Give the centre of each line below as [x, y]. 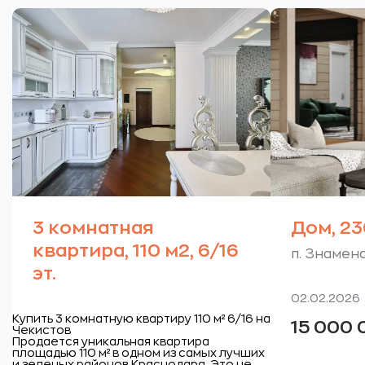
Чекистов [42, 330]
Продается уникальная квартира [111, 341]
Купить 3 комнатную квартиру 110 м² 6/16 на [141, 319]
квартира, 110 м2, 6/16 [136, 251]
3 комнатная [93, 228]
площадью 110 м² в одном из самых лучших [139, 353]
